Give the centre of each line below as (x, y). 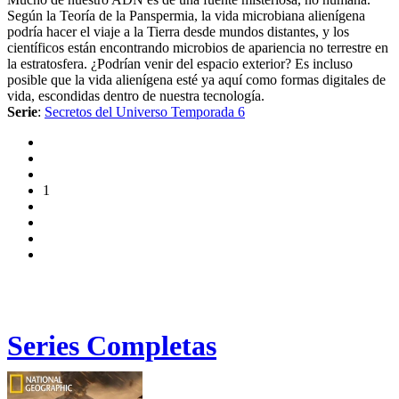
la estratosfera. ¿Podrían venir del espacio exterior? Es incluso (180, 64)
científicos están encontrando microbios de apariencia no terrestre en (198, 48)
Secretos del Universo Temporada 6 (145, 112)
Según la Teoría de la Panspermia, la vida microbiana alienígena (186, 16)
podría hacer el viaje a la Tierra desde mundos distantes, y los (178, 32)
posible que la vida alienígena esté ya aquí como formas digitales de (196, 80)
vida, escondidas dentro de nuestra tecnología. (136, 96)
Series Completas (112, 345)
